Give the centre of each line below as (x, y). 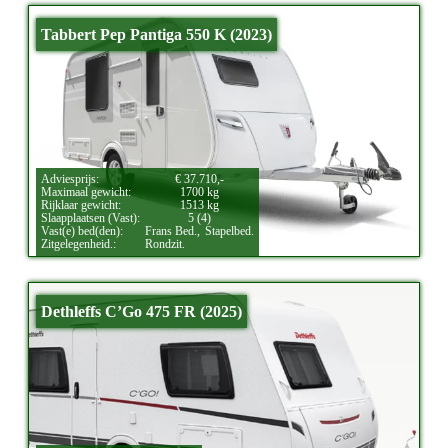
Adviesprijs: (70, 179)
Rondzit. (165, 244)
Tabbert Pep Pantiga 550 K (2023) (157, 35)
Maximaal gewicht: (86, 192)
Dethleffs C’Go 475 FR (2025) (142, 312)
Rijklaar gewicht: (81, 205)
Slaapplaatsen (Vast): (91, 218)
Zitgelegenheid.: (79, 244)
